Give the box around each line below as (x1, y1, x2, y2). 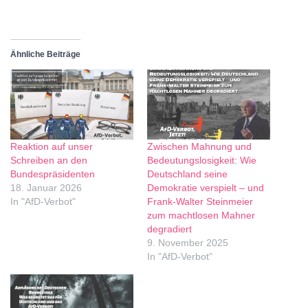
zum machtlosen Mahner (147, 210, 255, 221)
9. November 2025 (147, 237, 228, 249)
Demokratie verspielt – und (147, 182, 264, 194)
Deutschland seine (147, 168, 228, 180)
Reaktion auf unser (10, 141, 93, 153)
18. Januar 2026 (10, 182, 82, 194)
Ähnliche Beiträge (10, 49, 80, 59)
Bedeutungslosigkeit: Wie (147, 155, 256, 166)
